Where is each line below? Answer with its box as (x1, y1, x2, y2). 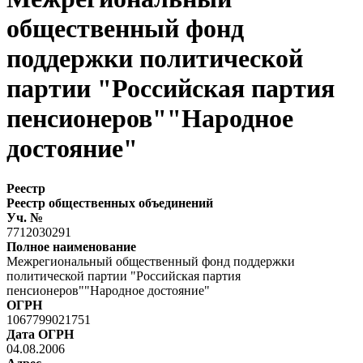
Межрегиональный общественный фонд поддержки (6, 254, 295, 268)
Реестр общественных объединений (6, 195, 213, 210)
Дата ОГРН (6, 327, 74, 341)
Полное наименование (6, 239, 136, 254)
